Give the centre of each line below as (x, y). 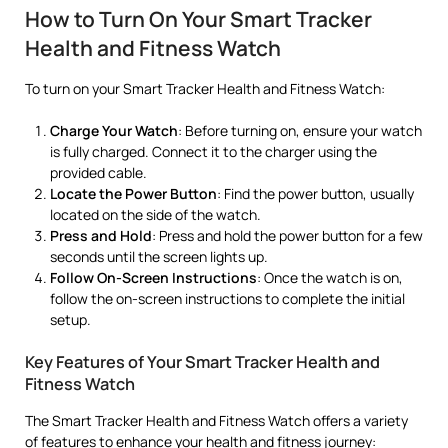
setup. (70, 319)
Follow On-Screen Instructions (153, 277)
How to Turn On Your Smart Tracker (198, 18)
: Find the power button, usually (315, 193)
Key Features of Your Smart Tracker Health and (202, 361)
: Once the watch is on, (330, 277)
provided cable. (98, 172)
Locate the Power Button (133, 193)
